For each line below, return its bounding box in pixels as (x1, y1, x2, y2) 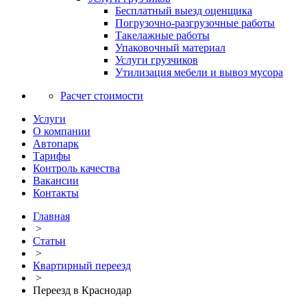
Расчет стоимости (60, 90, 143, 101)
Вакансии (33, 175, 79, 186)
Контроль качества (33, 162, 120, 174)
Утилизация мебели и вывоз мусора (115, 66, 283, 78)
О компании (33, 125, 90, 137)
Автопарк (33, 138, 79, 149)
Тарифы (33, 150, 71, 162)
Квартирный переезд (33, 260, 131, 271)
